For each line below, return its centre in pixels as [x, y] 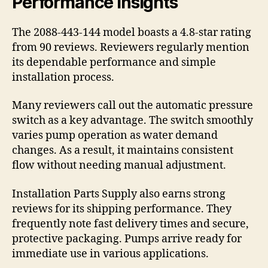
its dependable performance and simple [114, 62]
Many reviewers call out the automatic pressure [133, 106]
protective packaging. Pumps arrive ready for [127, 239]
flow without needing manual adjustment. [119, 166]
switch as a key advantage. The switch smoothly [133, 121]
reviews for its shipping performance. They [122, 209]
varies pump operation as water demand [115, 136]
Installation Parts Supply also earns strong [119, 194]
